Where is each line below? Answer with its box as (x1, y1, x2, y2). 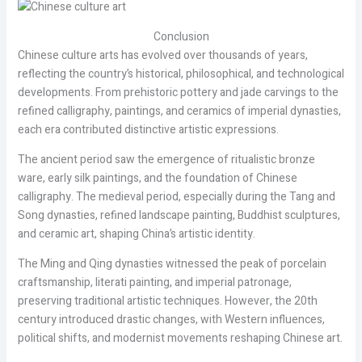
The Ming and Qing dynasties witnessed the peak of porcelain (17, 255, 326, 273)
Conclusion (153, 28, 209, 46)
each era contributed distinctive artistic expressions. (17, 121, 279, 139)
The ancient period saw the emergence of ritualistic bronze (17, 151, 315, 169)
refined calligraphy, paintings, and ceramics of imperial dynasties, (17, 103, 341, 120)
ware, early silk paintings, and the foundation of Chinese (17, 170, 297, 187)
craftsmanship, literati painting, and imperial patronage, (17, 274, 292, 292)
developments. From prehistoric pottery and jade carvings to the (17, 84, 339, 102)
